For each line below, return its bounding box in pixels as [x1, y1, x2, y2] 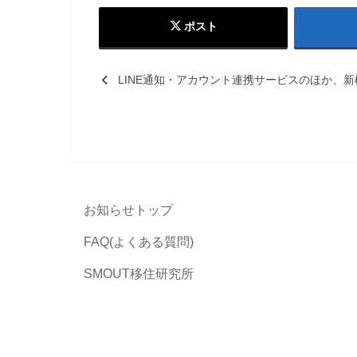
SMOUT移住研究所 [84, 266, 194, 280]
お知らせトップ [84, 202, 173, 217]
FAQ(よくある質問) [84, 234, 194, 249]
